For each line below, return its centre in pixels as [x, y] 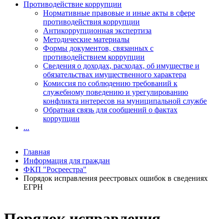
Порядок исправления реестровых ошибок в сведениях [116, 178]
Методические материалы [86, 39]
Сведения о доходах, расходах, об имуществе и [121, 66]
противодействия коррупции [91, 22]
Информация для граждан [67, 161]
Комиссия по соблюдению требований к [110, 83]
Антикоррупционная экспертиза [97, 31]
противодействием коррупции [94, 57]
